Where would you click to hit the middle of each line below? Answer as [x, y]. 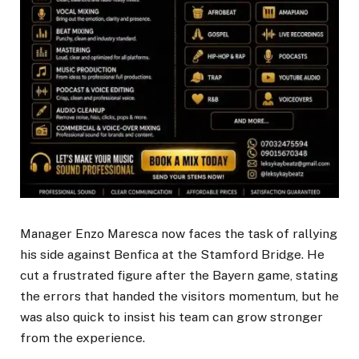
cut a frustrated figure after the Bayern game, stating [179, 275]
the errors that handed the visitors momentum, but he [179, 296]
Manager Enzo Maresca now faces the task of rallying [179, 233]
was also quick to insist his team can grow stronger [171, 317]
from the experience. [83, 337]
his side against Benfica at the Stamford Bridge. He [172, 254]
